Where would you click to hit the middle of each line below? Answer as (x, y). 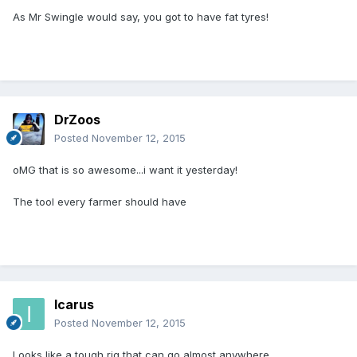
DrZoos (77, 120)
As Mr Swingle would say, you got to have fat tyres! (141, 17)
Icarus (74, 305)
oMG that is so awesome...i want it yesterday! (125, 170)
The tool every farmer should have (100, 202)
